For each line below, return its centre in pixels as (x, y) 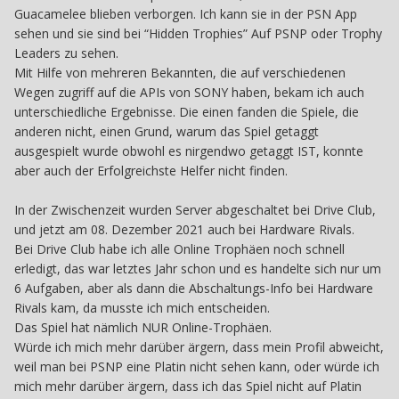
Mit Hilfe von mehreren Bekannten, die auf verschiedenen (180, 72)
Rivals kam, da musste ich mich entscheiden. (142, 307)
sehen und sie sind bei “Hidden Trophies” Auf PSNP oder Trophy (198, 33)
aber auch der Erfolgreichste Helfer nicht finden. (151, 170)
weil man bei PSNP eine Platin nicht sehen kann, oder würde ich (197, 366)
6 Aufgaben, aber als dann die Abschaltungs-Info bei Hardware (194, 288)
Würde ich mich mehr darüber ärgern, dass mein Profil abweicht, (199, 346)
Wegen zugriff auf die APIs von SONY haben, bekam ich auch (189, 92)
